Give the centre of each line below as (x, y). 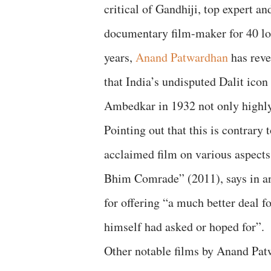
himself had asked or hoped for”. (184, 227)
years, (120, 57)
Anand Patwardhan (182, 57)
